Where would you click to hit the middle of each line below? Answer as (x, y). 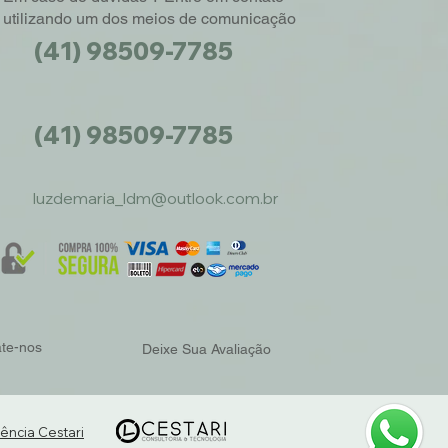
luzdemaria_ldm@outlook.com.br (156, 198)
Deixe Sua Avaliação (206, 349)
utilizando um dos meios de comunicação (149, 18)
